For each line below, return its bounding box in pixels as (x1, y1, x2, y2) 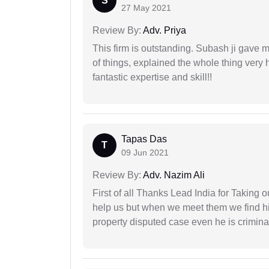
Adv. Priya (141, 25, 186, 36)
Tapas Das (121, 134, 167, 145)
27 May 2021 (121, 3, 171, 13)
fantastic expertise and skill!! (92, 72, 212, 83)
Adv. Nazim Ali (141, 170, 205, 181)
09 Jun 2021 (121, 148, 169, 158)
